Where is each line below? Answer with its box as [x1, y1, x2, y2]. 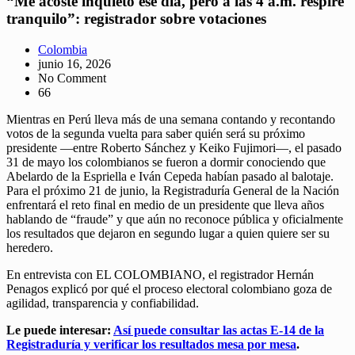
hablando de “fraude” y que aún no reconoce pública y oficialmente [6, 212, 343, 226]
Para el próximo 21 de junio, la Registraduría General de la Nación [6, 183, 339, 197]
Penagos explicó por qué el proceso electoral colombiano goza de [6, 281, 332, 296]
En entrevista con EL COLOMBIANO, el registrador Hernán [6, 267, 314, 281]
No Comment [38, 71, 106, 85]
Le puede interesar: [6, 323, 113, 337]
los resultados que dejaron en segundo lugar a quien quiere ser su [6, 226, 330, 240]
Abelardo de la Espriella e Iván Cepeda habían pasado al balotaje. [6, 169, 334, 183]
